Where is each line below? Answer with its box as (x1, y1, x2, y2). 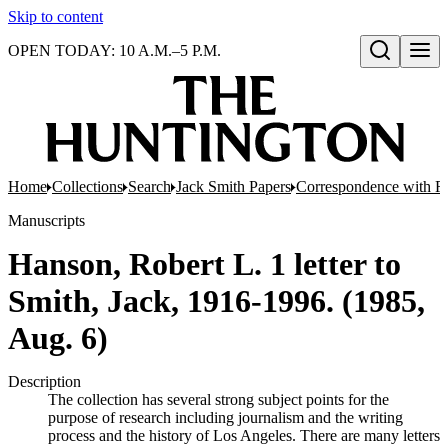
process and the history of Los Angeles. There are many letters (48, 427, 440, 444)
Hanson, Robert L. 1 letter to (8, 246, 401, 282)
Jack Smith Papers (176, 178, 291, 195)
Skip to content (8, 8, 103, 25)
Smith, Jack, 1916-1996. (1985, (8, 283, 425, 319)
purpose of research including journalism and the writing (48, 409, 403, 426)
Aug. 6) (8, 320, 108, 356)
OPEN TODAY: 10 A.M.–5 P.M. (8, 42, 221, 59)
